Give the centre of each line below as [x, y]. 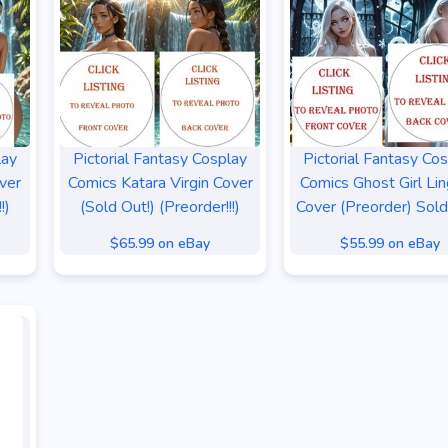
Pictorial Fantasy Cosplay [160, 159]
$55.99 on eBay [390, 243]
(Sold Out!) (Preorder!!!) [160, 207]
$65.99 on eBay [160, 243]
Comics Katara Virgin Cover [160, 183]
